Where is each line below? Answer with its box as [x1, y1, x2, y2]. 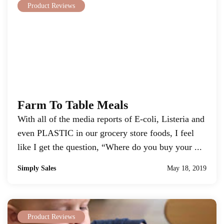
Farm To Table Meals [17, 98, 128, 111]
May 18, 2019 [167, 164, 206, 172]
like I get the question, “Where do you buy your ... [17, 142, 202, 152]
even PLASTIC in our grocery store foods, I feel [17, 128, 194, 138]
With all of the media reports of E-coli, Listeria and [17, 114, 204, 124]
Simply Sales [17, 164, 56, 172]
